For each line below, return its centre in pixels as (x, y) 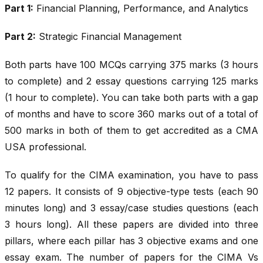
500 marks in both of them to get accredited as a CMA (131, 131)
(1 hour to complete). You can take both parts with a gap (131, 98)
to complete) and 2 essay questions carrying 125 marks (131, 81)
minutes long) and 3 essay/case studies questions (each (131, 208)
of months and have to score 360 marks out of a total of (131, 114)
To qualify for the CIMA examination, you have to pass (131, 175)
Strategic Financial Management (109, 37)
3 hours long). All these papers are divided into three (131, 225)
